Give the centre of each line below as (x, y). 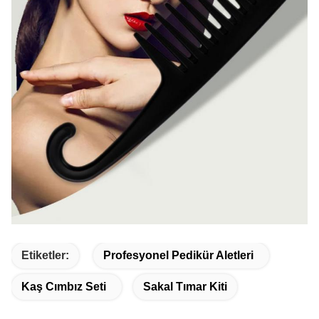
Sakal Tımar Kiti (185, 286)
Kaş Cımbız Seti (64, 286)
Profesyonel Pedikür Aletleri (178, 255)
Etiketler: (45, 255)
